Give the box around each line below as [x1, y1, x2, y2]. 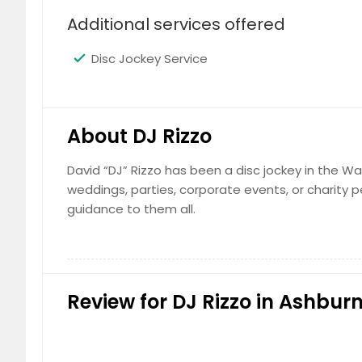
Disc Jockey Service [91, 50, 208, 67]
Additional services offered [67, 13, 285, 36]
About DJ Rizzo [67, 123, 212, 149]
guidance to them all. [67, 200, 196, 217]
